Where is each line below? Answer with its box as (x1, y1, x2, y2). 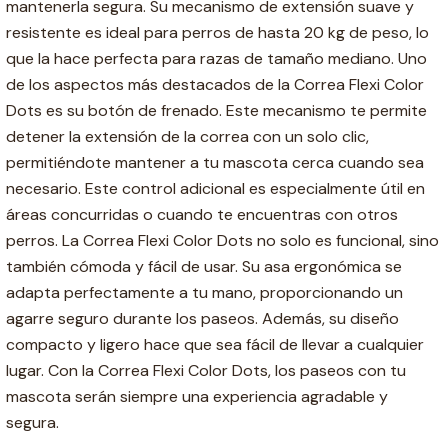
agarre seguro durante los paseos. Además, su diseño (6, 307, 399, 329)
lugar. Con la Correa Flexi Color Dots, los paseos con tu (6, 359, 406, 381)
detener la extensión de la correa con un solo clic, (6, 125, 369, 147)
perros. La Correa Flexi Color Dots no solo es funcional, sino (6, 229, 439, 251)
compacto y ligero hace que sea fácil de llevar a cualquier (6, 333, 424, 355)
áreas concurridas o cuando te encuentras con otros (6, 203, 398, 225)
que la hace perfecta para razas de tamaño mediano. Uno (6, 47, 427, 69)
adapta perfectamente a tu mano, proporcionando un (6, 281, 403, 303)
